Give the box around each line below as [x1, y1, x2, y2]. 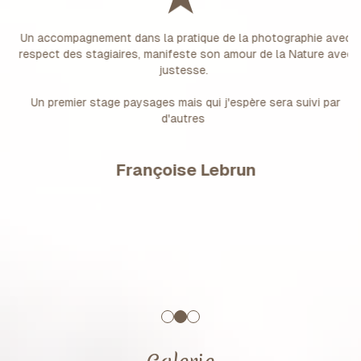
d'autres [156, 111, 205, 125]
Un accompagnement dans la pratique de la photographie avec [15, 31, 346, 44]
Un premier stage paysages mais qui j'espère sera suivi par [26, 95, 336, 109]
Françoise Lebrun [110, 160, 251, 179]
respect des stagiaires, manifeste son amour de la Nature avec [13, 47, 348, 60]
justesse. [153, 63, 208, 77]
